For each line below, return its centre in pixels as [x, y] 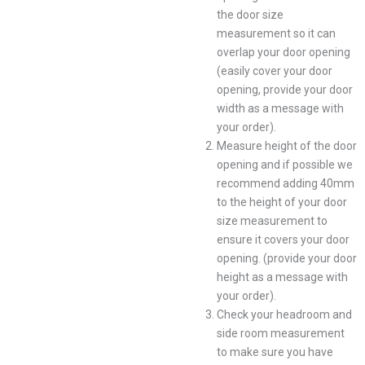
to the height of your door [282, 202]
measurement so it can [276, 34]
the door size [250, 15]
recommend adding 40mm [286, 184]
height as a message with [282, 277]
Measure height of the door [287, 146]
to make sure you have [275, 352]
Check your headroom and [284, 315]
